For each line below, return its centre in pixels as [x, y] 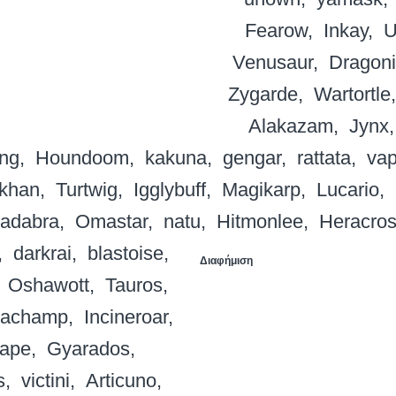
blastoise [125, 254]
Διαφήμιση [226, 261]
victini [46, 381]
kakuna [176, 158]
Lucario [348, 190]
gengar [252, 158]
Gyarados [88, 349]
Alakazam [291, 126]
